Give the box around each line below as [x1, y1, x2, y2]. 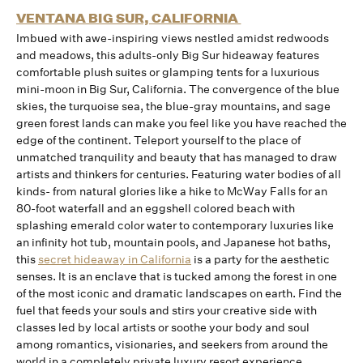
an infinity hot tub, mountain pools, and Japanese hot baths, [16, 235, 331, 250]
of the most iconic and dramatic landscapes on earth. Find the [16, 286, 342, 301]
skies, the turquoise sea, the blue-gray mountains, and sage [16, 99, 331, 113]
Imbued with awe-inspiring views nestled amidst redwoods [16, 31, 329, 45]
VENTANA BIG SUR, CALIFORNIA [16, 10, 241, 27]
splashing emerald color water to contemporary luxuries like [16, 218, 334, 233]
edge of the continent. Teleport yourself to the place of [16, 133, 301, 147]
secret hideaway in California [38, 252, 191, 267]
